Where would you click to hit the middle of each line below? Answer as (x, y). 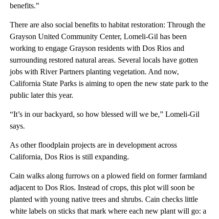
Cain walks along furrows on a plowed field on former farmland (108, 175)
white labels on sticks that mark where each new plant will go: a (108, 211)
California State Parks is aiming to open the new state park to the (109, 83)
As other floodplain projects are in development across (93, 145)
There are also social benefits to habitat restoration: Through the (108, 24)
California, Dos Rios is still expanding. (69, 156)
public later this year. (42, 95)
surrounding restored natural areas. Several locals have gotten (104, 60)
